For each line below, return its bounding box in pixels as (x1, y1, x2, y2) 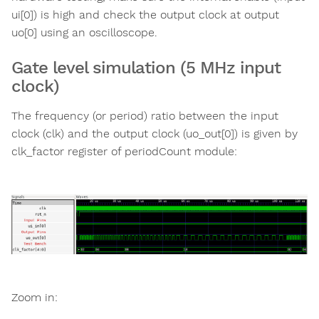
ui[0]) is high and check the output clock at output (11, 8, 279, 22)
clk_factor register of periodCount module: (11, 145, 237, 159)
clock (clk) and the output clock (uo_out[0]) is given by (11, 127, 298, 141)
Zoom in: (11, 290, 58, 304)
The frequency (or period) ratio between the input (11, 109, 278, 123)
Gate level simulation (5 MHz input (11, 58, 281, 78)
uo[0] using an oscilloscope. (11, 26, 157, 40)
